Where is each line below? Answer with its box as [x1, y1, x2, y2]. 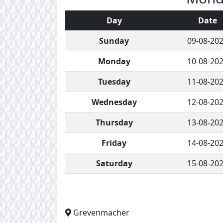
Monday [98, 55, 130, 67]
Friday [102, 137, 126, 148]
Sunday [99, 35, 129, 46]
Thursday [95, 116, 133, 128]
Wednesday [91, 96, 137, 108]
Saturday [96, 157, 132, 169]
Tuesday [98, 76, 130, 87]
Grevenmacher [73, 207, 129, 218]
